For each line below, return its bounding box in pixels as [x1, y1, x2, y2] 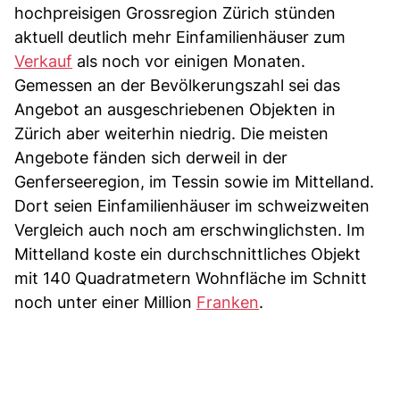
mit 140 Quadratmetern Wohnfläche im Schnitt [14, 268, 367, 287]
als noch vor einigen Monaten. [72, 51, 305, 71]
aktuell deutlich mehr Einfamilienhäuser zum [14, 27, 346, 46]
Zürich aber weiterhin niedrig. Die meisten [14, 123, 329, 143]
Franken [196, 292, 259, 312]
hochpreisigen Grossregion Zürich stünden [14, 3, 336, 22]
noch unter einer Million [14, 292, 196, 312]
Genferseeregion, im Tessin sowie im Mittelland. [14, 171, 374, 191]
